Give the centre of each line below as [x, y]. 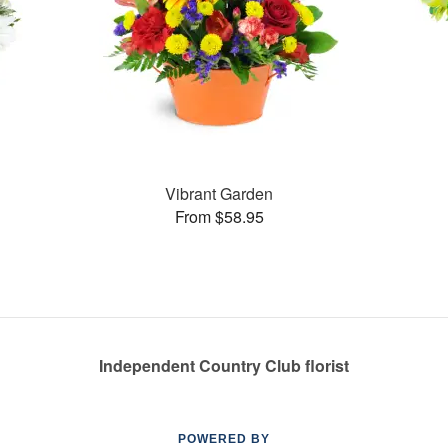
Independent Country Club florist [224, 365]
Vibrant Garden [219, 193]
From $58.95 [219, 216]
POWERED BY [224, 439]
